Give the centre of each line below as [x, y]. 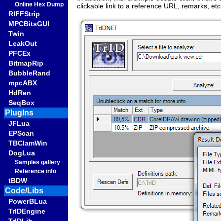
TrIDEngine [27, 211]
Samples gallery [37, 162]
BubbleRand [29, 73]
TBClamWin [28, 143]
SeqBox [21, 103]
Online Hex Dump [39, 4]
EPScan [21, 133]
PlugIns [19, 113]
